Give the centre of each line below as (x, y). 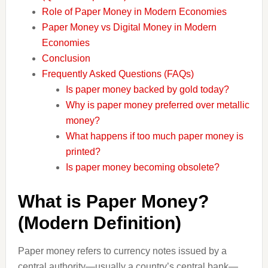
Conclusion (66, 58)
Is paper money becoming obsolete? (142, 167)
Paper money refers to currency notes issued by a (122, 251)
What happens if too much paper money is (154, 136)
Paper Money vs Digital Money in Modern (129, 27)
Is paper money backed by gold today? (147, 89)
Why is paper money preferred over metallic (157, 105)
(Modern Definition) (99, 223)
